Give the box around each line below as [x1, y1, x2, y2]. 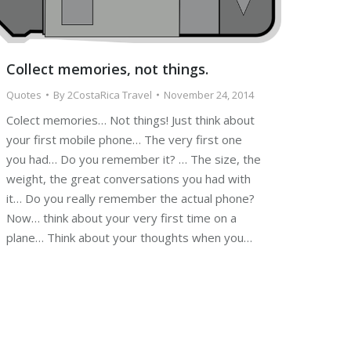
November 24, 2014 [164, 88, 254, 103]
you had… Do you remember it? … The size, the [6, 151, 261, 168]
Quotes [6, 88, 42, 103]
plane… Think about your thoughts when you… [6, 230, 252, 246]
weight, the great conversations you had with [6, 171, 251, 187]
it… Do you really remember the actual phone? [6, 190, 255, 207]
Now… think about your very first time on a [6, 210, 237, 226]
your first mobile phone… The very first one [6, 132, 242, 148]
